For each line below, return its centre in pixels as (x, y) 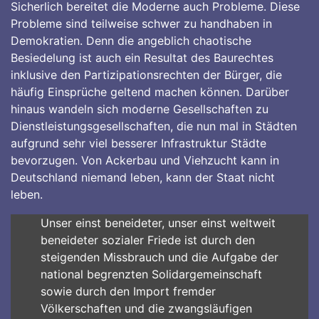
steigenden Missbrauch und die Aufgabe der (159, 257)
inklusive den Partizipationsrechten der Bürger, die (146, 75)
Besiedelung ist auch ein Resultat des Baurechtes (142, 58)
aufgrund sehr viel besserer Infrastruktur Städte (138, 143)
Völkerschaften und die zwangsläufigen (146, 308)
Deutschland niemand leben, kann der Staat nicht (143, 177)
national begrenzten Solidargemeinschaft (151, 274)
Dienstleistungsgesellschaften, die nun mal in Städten (154, 126)
